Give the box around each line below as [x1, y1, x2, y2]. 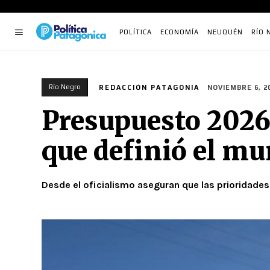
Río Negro [49, 83, 81, 90]
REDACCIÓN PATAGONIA [99, 84, 199, 91]
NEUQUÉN [207, 28, 243, 36]
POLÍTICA [119, 28, 152, 36]
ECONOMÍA [160, 28, 199, 36]
